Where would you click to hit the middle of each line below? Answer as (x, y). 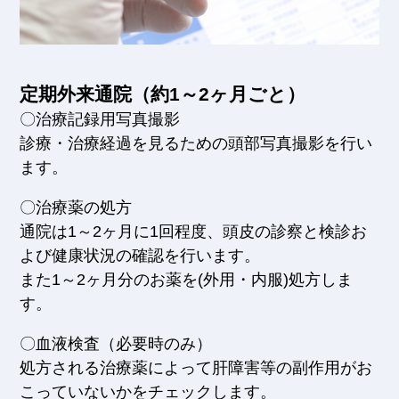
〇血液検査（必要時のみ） (116, 343)
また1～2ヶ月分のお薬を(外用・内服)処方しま (187, 279)
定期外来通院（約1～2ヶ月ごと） (163, 94)
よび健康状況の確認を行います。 (140, 255)
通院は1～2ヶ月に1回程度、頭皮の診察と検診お (194, 231)
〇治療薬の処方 (76, 207)
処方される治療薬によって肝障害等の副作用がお (196, 367)
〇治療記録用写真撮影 (100, 119)
